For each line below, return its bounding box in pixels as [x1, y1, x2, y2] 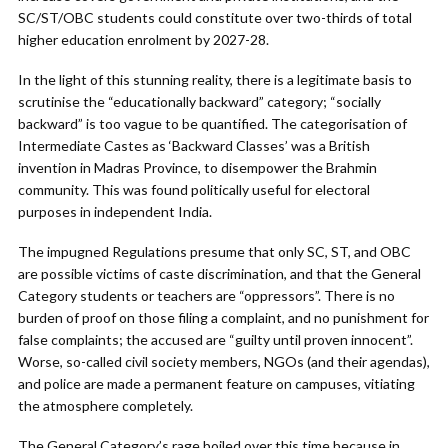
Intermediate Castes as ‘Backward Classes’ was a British [18, 137, 370, 154]
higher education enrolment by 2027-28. [18, 31, 269, 48]
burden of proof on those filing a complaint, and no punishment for [18, 309, 429, 326]
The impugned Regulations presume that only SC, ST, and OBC [18, 243, 411, 260]
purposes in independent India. [18, 203, 212, 220]
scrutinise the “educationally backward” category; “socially [18, 93, 381, 110]
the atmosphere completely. [18, 397, 193, 414]
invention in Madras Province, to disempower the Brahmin [18, 159, 377, 176]
